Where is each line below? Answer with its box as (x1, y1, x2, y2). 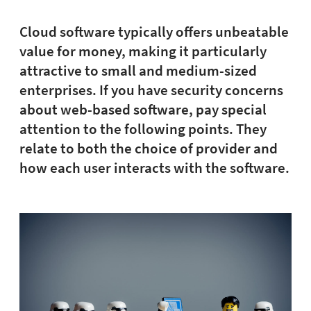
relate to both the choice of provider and (19, 140, 278, 158)
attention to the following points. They (19, 120, 267, 138)
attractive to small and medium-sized (19, 62, 257, 80)
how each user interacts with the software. (19, 159, 289, 177)
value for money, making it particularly (19, 42, 267, 60)
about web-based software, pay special (19, 101, 267, 119)
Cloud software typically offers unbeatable (19, 23, 289, 41)
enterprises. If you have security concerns (19, 81, 283, 99)
